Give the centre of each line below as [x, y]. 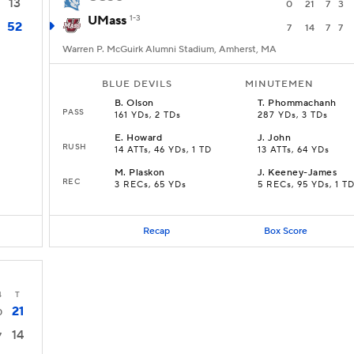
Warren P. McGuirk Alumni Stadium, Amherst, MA [169, 49]
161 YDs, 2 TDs [148, 115]
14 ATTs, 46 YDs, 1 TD [163, 150]
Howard [145, 138]
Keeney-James [303, 173]
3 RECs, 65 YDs [151, 185]
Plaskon [147, 173]
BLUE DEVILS [137, 84]
